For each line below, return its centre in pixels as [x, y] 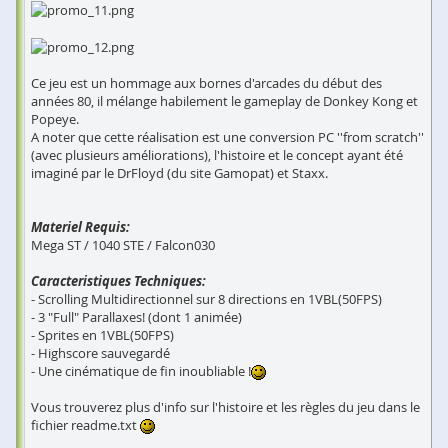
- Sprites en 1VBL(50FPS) [102, 335]
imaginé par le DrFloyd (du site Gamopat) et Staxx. [179, 173]
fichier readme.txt [85, 425]
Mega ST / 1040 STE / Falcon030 [123, 245]
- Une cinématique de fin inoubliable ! [141, 371]
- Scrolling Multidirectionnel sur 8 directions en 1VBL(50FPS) [206, 299]
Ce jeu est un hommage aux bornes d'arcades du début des [206, 83]
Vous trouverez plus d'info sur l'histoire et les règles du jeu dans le [225, 407]
